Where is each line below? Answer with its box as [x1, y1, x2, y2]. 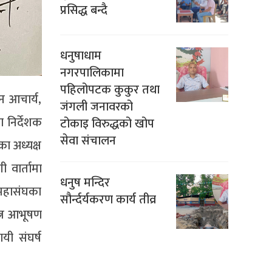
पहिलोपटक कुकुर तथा [59, 80, 160, 101]
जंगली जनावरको [59, 97, 133, 118]
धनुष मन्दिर [59, 172, 110, 194]
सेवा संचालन [59, 131, 116, 152]
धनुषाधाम [59, 46, 101, 67]
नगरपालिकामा [59, 63, 124, 84]
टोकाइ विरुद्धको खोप [59, 114, 154, 135]
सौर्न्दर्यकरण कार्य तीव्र [59, 189, 156, 211]
